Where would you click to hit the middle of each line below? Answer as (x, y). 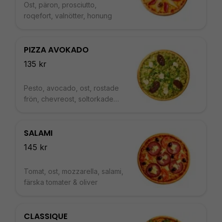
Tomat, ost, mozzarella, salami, (74, 171)
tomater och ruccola (56, 110)
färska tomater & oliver (61, 182)
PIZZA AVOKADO (56, 50)
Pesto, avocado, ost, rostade (71, 88)
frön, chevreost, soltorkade (69, 99)
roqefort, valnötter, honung (68, 16)
